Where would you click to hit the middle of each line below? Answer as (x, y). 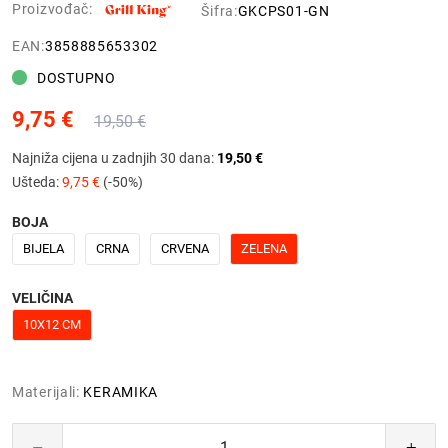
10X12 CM (52, 324)
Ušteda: (37, 181)
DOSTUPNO (76, 77)
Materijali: (46, 391)
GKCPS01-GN (283, 10)
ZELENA (264, 248)
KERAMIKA (121, 391)
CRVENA (185, 248)
